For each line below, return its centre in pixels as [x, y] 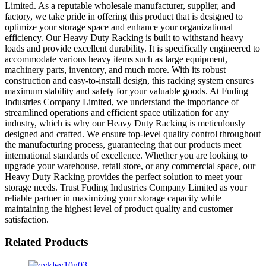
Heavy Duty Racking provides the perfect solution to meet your [123, 176]
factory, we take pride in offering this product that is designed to [124, 16]
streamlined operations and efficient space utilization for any [117, 112]
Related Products [46, 242]
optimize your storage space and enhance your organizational [119, 27]
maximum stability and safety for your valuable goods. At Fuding [126, 91]
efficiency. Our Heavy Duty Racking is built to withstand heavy [124, 37]
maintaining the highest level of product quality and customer [119, 208]
